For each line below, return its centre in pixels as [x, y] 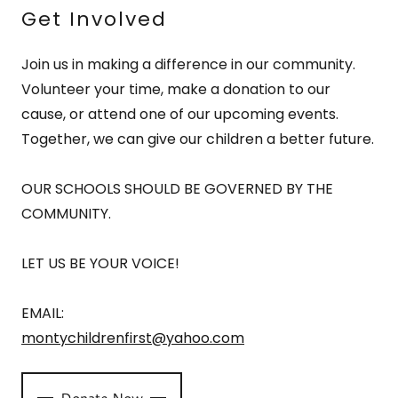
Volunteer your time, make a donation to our [176, 90]
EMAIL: [43, 314]
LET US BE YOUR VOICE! [100, 264]
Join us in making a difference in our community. [188, 65]
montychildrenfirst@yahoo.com [133, 338]
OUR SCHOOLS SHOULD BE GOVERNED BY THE [177, 189]
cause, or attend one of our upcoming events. [180, 115]
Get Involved [94, 20]
